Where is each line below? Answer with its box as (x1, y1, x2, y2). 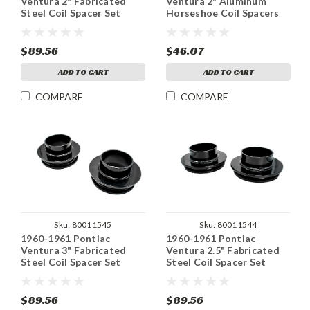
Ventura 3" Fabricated (21, 244, 127, 256)
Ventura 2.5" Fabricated (166, 244, 280, 256)
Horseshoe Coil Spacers (166, 6, 280, 19)
